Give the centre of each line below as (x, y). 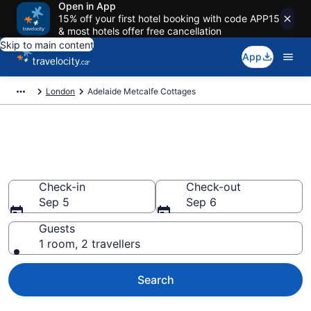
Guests (57, 228)
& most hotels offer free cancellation (140, 31)
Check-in (62, 187)
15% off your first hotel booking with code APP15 (169, 18)
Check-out (213, 187)
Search (155, 280)
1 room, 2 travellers (90, 244)
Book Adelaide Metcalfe (118, 146)
